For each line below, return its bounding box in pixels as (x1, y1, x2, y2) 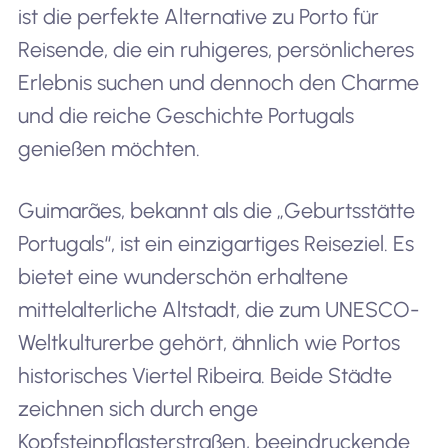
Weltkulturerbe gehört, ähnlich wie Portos (17, 329, 400, 355)
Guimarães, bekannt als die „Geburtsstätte (17, 197, 415, 223)
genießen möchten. (17, 136, 200, 162)
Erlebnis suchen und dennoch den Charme (17, 70, 419, 96)
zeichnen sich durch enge (17, 395, 258, 421)
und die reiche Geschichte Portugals (17, 103, 354, 129)
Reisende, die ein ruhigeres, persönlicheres (17, 37, 414, 63)
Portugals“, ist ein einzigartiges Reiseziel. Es (17, 230, 414, 256)
